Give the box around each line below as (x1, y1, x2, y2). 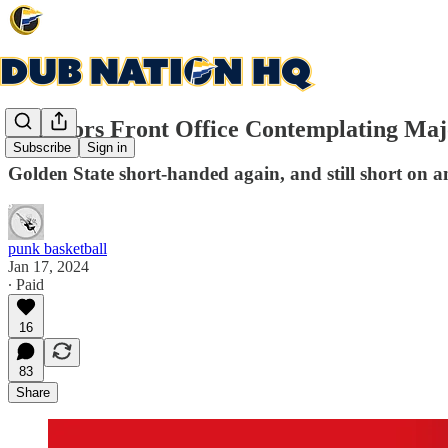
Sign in (87, 140, 127, 156)
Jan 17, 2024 (8, 257, 89, 275)
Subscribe (13, 140, 71, 156)
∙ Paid (8, 275, 44, 293)
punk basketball (8, 239, 107, 257)
